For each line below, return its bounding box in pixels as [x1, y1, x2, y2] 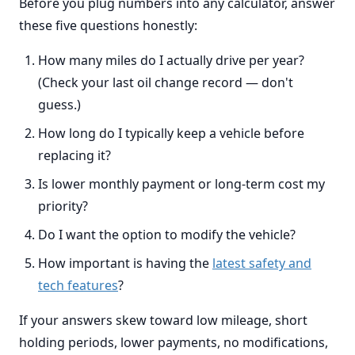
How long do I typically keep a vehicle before [38, 124, 304, 142]
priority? [38, 197, 88, 215]
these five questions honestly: [19, 17, 197, 34]
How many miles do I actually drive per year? [38, 52, 304, 69]
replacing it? [38, 147, 111, 164]
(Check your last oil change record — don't [38, 74, 293, 91]
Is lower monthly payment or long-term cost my [38, 175, 325, 193]
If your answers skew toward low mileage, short [19, 311, 307, 329]
